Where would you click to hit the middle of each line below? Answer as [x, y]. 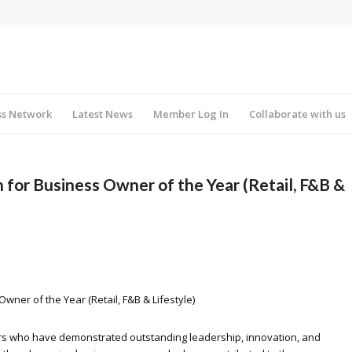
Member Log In [191, 114]
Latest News [102, 114]
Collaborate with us [297, 114]
